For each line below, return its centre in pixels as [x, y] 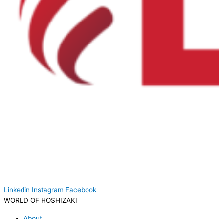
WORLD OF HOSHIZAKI [41, 201]
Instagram [48, 190]
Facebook [81, 190]
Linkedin [17, 190]
